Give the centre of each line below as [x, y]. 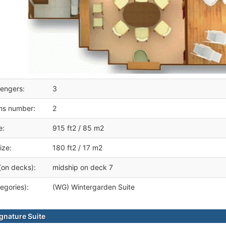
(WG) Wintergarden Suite [94, 187]
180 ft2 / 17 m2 [77, 148]
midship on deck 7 [83, 167]
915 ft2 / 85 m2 [78, 128]
